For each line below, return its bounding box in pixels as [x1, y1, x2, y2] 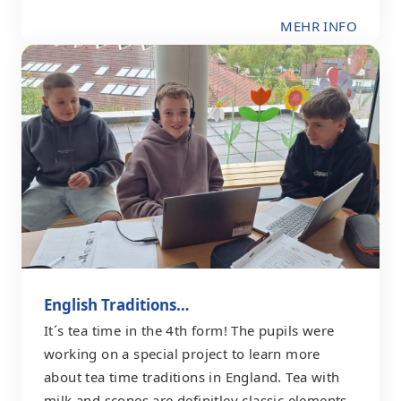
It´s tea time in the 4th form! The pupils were [44, 320, 335, 339]
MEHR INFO [280, 17, 357, 36]
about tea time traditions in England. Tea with [44, 367, 340, 386]
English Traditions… [44, 294, 189, 315]
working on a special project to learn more [44, 344, 320, 363]
